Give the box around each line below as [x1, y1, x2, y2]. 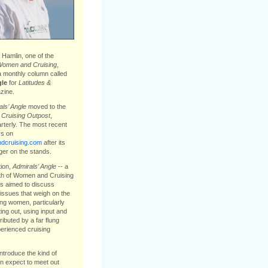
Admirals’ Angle [12, 163, 56, 170]
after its [41, 139, 65, 146]
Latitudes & [18, 79, 51, 86]
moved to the [26, 103, 66, 110]
